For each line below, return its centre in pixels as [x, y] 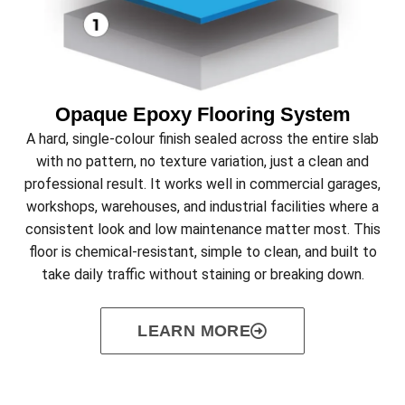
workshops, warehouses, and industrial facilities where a [202, 207]
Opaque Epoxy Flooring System [202, 115]
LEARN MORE [194, 331]
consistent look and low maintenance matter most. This [202, 230]
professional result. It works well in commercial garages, [202, 184]
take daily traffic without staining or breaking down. [202, 275]
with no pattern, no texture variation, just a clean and [202, 162]
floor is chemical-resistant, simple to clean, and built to [202, 252]
